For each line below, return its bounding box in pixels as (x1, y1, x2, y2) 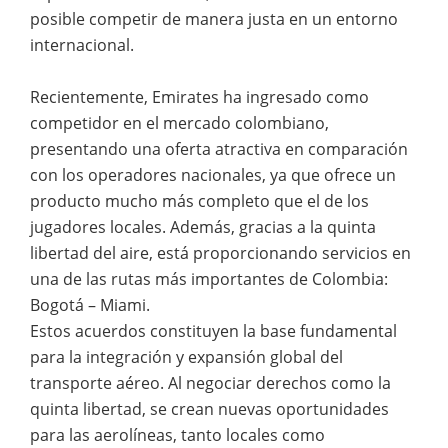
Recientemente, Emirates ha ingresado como (30, 85, 369, 108)
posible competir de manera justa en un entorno (30, 7, 398, 30)
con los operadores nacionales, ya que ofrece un (30, 163, 396, 186)
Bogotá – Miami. (30, 293, 150, 316)
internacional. (30, 33, 134, 56)
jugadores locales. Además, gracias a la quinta (30, 215, 376, 238)
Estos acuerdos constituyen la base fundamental (30, 319, 397, 342)
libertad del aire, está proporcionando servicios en (30, 241, 411, 264)
